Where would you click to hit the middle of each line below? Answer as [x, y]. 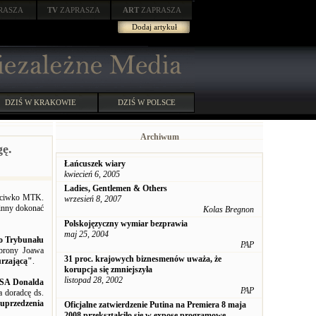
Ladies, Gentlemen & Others [116, 188]
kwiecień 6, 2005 [92, 174]
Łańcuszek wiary [95, 164]
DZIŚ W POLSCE [146, 102]
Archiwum [159, 137]
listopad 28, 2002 [93, 280]
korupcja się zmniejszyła [108, 269]
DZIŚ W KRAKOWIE [40, 102]
